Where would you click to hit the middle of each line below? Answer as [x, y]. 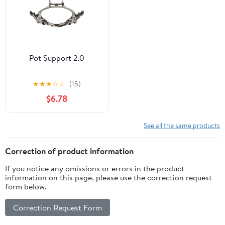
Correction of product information [69, 151]
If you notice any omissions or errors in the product [95, 168]
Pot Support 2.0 [57, 58]
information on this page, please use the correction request [108, 177]
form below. [26, 186]
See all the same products [182, 125]
